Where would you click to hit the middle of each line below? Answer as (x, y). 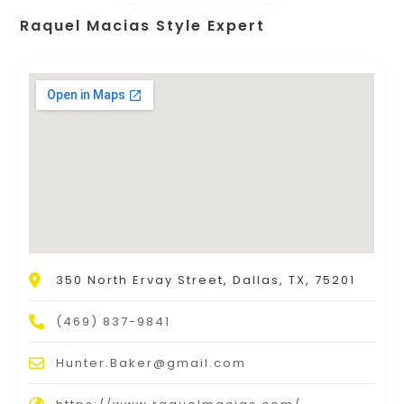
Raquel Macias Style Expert (143, 26)
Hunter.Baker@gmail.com (151, 363)
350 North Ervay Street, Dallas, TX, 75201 (206, 280)
